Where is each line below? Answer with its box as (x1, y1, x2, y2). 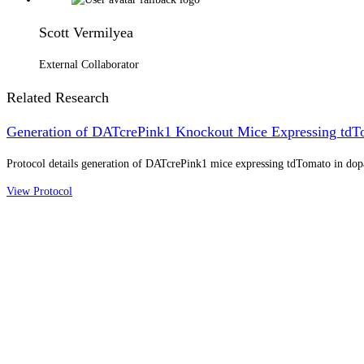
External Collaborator (39, 58, 139, 71)
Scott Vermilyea (39, 24, 133, 41)
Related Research (6, 89, 109, 106)
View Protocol (6, 184, 72, 197)
